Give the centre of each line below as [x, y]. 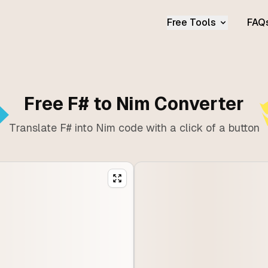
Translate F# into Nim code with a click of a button [134, 128]
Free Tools [191, 22]
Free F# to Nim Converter [134, 104]
